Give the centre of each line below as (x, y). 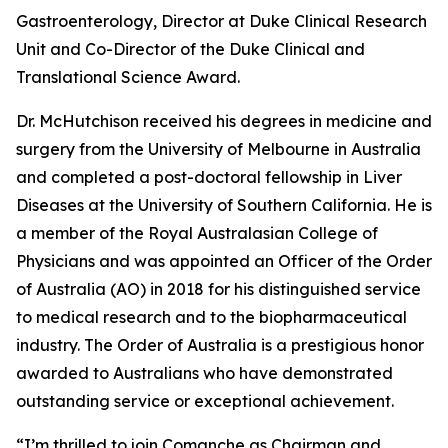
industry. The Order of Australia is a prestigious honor (220, 345)
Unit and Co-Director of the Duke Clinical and (190, 49)
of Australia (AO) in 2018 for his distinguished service (218, 289)
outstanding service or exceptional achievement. (205, 401)
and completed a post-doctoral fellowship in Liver (209, 177)
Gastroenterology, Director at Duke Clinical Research (221, 21)
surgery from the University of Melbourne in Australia (218, 149)
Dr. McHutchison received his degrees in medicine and (224, 121)
